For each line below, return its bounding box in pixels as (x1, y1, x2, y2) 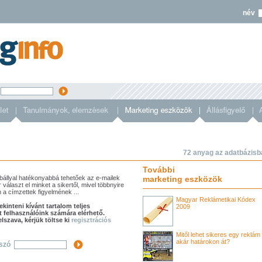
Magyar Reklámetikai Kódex (176, 196, 256, 203)
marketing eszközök (143, 174, 222, 184)
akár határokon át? (176, 238, 230, 245)
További (143, 165, 175, 174)
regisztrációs (71, 216, 111, 223)
